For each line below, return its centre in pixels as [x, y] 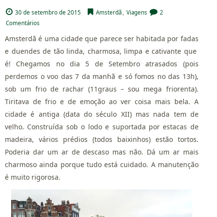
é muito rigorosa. [33, 177]
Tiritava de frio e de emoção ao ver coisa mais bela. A [102, 102]
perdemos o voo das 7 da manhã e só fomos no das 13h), [102, 77]
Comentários [23, 23]
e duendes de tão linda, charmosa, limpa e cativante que [102, 51]
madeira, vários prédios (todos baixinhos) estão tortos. [102, 139]
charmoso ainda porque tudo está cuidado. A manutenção [102, 165]
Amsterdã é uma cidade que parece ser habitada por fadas [102, 39]
